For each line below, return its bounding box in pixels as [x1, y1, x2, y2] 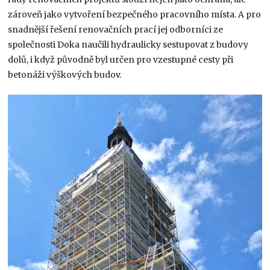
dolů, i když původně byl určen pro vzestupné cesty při [8, 54, 234, 65]
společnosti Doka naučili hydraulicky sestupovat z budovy [8, 39, 249, 50]
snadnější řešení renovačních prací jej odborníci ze [8, 24, 224, 35]
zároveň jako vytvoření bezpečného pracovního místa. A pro [8, 8, 262, 20]
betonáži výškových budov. [8, 69, 122, 80]
